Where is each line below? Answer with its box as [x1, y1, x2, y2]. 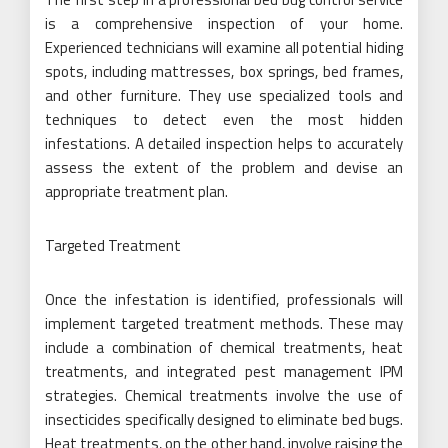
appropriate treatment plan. [45, 180, 228, 203]
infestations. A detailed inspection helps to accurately [45, 132, 403, 155]
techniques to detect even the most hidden [45, 108, 403, 131]
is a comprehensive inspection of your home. [45, 12, 403, 35]
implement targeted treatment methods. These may [45, 312, 403, 335]
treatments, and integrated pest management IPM [45, 360, 403, 383]
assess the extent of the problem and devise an [45, 156, 403, 179]
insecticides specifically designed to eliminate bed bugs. [45, 408, 403, 431]
